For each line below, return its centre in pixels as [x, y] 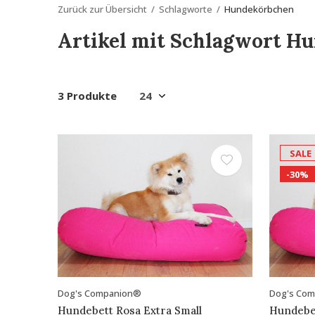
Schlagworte [186, 9]
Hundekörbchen [259, 9]
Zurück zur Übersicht [102, 9]
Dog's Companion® [99, 294]
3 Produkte [87, 96]
